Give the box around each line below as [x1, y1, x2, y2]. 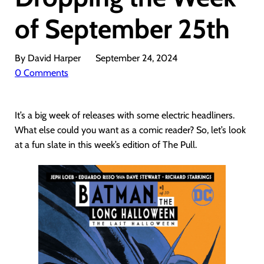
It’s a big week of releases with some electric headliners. [15, 110, 235, 121]
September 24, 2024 [95, 52, 177, 64]
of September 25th [15, 13, 230, 45]
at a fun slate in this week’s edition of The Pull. [15, 139, 197, 150]
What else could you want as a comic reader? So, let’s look [15, 124, 246, 136]
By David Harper [15, 52, 81, 64]
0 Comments [15, 67, 68, 78]
